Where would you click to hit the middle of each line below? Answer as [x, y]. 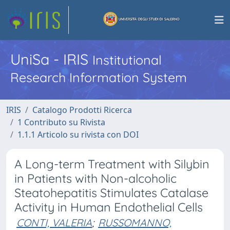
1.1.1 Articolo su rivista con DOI [78, 135]
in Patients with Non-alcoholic [95, 178]
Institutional [127, 60]
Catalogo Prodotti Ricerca [82, 110]
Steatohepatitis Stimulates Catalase [111, 193]
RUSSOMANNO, [135, 223]
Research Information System [99, 77]
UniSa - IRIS [51, 59]
